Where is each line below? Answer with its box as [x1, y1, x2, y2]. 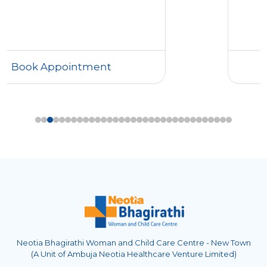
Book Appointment [72, 60, 172, 73]
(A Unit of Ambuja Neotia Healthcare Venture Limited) [30, 249, 237, 259]
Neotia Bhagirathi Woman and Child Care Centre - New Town [16, 237, 251, 247]
